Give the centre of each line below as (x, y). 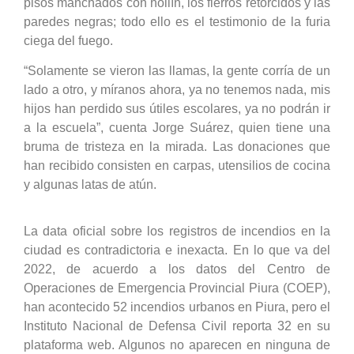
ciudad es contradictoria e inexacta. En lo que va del (177, 250)
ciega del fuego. (68, 40)
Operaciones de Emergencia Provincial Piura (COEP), (177, 288)
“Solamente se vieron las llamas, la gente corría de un (177, 71)
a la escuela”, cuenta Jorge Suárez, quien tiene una (177, 128)
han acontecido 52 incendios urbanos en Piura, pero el (177, 307)
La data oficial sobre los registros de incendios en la (177, 231)
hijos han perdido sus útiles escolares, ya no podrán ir (177, 109)
